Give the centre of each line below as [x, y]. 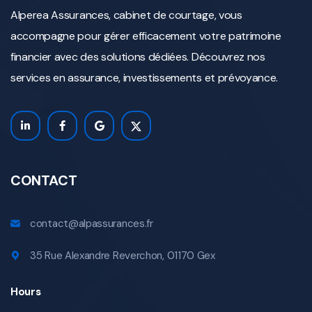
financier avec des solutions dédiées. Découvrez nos [138, 57]
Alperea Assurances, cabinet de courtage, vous [126, 15]
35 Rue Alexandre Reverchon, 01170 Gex [123, 256]
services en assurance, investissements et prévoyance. [145, 78]
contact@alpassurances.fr [92, 224]
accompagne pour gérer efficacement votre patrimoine [146, 36]
